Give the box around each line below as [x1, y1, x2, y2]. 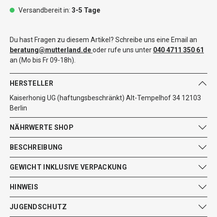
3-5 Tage [72, 6, 100, 14]
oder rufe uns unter [93, 46, 153, 54]
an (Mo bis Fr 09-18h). [10, 56, 76, 64]
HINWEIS [10, 183, 38, 191]
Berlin [10, 104, 27, 112]
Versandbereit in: [17, 6, 72, 14]
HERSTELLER [10, 79, 53, 87]
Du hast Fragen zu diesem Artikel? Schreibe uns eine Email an [10, 36, 197, 44]
